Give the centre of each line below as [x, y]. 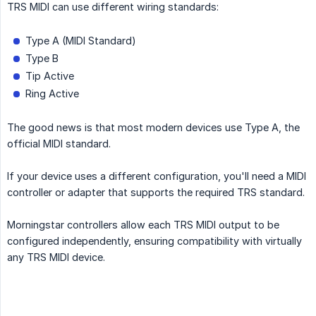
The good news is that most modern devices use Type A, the [153, 128]
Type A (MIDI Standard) [81, 41]
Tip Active [50, 76]
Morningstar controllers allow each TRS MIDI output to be [143, 225]
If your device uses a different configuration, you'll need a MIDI [157, 176]
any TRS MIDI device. [56, 257]
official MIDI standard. [59, 144]
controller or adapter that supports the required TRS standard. [156, 193]
